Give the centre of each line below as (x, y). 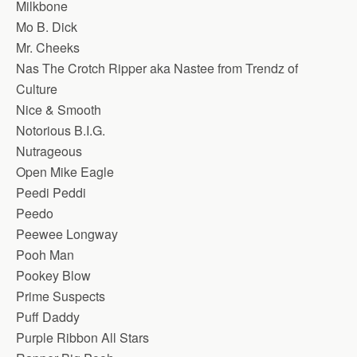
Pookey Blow (53, 275)
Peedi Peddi (51, 192)
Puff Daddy (48, 317)
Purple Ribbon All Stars (82, 337)
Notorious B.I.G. (61, 130)
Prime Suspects (61, 296)
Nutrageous (49, 151)
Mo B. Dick (47, 27)
